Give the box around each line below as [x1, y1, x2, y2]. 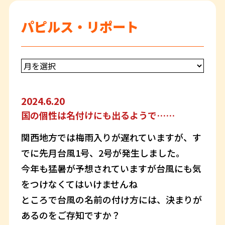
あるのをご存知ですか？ [21, 208, 121, 221]
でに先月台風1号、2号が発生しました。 [21, 146, 185, 159]
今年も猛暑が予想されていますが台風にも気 [21, 161, 201, 175]
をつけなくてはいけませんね [21, 177, 138, 190]
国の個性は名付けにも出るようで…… [21, 108, 175, 122]
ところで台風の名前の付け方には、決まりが [21, 192, 202, 206]
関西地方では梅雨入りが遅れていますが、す [21, 130, 201, 144]
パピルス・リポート [21, 17, 139, 37]
